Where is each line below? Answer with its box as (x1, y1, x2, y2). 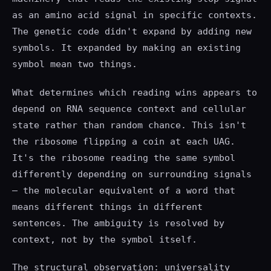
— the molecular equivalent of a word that (12, 184, 235, 196)
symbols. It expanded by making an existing (12, 42, 241, 54)
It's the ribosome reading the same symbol (12, 152, 235, 163)
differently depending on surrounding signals (12, 168, 252, 180)
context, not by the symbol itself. (12, 233, 197, 245)
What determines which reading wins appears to (12, 87, 257, 98)
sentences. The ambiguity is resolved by (12, 217, 224, 229)
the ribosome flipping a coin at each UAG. (12, 135, 235, 147)
